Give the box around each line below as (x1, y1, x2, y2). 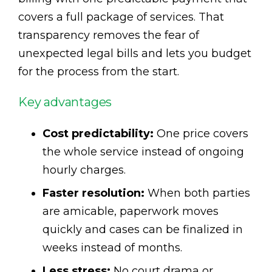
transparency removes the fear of (18, 28, 199, 42)
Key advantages (18, 94, 112, 109)
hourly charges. (42, 163, 126, 177)
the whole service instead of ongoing (42, 144, 244, 158)
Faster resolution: (42, 186, 144, 200)
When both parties (144, 186, 250, 200)
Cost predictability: (42, 126, 154, 140)
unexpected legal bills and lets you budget (18, 46, 251, 60)
